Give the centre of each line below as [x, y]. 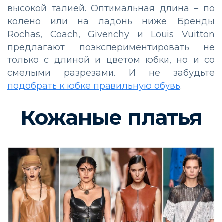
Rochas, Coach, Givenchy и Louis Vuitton [111, 34]
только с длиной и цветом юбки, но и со [111, 60]
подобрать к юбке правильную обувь [94, 85]
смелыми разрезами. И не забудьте [111, 73]
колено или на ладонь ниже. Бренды [111, 21]
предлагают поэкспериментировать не [111, 47]
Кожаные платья [111, 117]
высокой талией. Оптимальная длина [101, 8]
